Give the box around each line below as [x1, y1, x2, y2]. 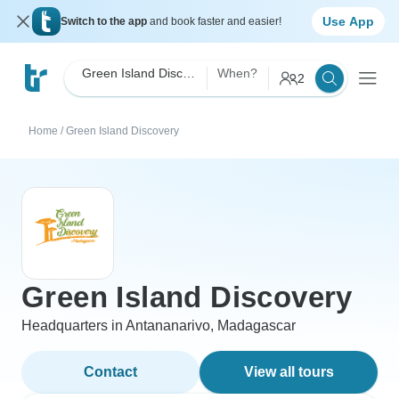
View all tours [243, 364, 334, 379]
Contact [84, 364, 137, 379]
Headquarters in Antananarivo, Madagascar [21, 318, 296, 333]
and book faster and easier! [150, 15, 281, 28]
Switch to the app [61, 15, 150, 28]
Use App [322, 13, 374, 28]
